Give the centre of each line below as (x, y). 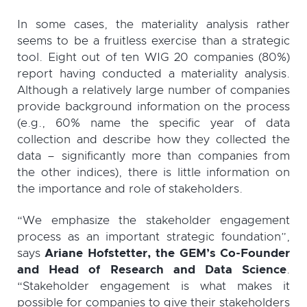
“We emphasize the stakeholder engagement (153, 220)
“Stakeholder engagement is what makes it (153, 286)
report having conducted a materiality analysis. (153, 73)
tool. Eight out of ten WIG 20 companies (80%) (153, 57)
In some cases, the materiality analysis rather (153, 24)
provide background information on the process (153, 106)
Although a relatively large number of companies (153, 90)
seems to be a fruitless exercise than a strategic (153, 40)
